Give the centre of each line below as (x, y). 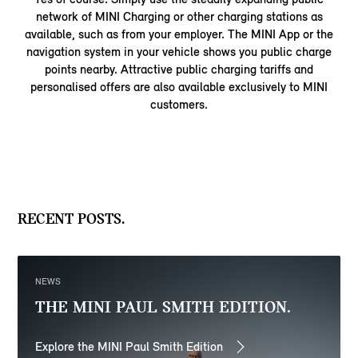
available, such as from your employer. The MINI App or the (179, 34)
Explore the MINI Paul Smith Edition (129, 346)
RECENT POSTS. (72, 218)
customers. (179, 104)
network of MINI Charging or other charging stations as (179, 16)
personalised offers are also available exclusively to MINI (179, 86)
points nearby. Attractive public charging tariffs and (179, 69)
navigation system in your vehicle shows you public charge (179, 51)
